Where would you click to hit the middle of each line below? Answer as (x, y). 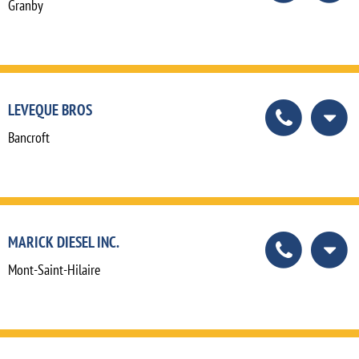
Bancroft (29, 137)
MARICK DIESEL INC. (64, 241)
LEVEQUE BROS (50, 109)
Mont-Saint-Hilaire (54, 269)
